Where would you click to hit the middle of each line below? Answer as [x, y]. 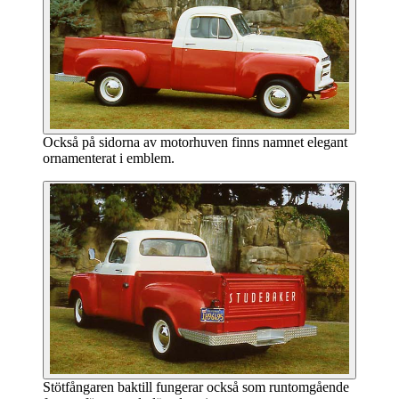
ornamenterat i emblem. [109, 159]
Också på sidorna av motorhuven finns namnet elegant [195, 142]
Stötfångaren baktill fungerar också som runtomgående [196, 387]
